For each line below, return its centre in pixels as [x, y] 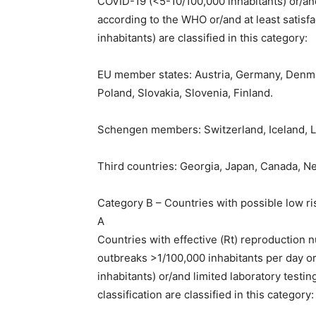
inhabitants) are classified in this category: [202, 37]
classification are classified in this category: [206, 294]
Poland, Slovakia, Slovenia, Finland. [185, 92]
